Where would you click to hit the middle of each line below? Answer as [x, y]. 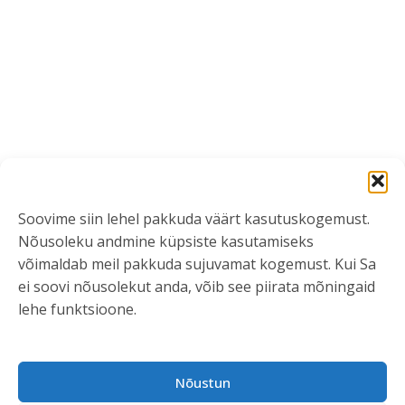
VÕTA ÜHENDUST [72, 363]
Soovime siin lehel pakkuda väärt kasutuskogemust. [194, 219]
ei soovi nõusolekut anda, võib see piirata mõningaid [197, 287]
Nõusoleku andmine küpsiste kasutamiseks [166, 242]
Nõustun [202, 382]
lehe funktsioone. [78, 310]
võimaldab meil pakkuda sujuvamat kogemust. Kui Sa [198, 264]
